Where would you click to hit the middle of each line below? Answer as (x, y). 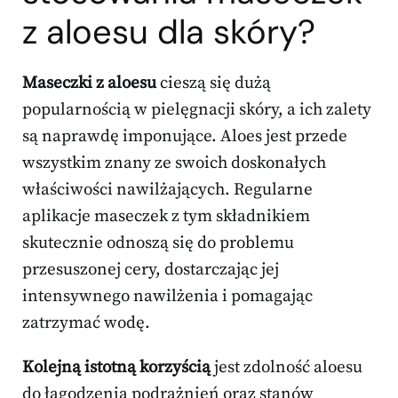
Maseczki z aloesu (89, 84)
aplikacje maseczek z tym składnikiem (166, 217)
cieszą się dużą (214, 84)
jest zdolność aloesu (287, 368)
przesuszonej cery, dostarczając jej (151, 270)
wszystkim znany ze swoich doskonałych (174, 163)
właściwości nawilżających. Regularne (167, 190)
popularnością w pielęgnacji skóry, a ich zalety (197, 110)
